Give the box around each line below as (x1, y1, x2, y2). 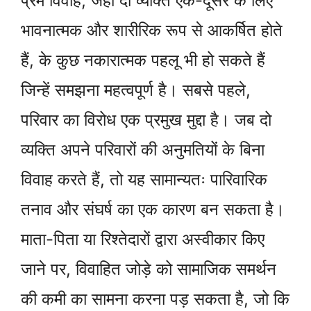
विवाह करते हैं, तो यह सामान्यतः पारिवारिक (21, 169, 267, 190)
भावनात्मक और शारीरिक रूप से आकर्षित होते (21, 20, 283, 41)
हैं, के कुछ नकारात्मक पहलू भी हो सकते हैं (21, 50, 265, 71)
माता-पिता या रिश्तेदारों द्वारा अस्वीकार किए (21, 229, 264, 250)
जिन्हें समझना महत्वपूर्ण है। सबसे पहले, (21, 80, 251, 101)
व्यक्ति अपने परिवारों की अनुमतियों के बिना (21, 140, 264, 160)
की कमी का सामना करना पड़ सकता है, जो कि (21, 289, 289, 310)
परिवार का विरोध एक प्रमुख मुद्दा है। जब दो (21, 110, 271, 131)
